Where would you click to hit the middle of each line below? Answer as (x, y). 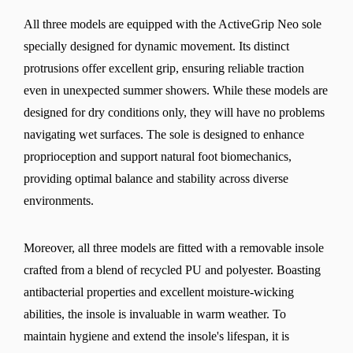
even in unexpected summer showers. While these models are (176, 90)
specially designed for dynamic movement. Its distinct (156, 46)
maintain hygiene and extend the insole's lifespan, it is (156, 336)
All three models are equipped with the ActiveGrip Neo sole (173, 24)
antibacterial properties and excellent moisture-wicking (159, 292)
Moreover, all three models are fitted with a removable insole (174, 247)
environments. (60, 200)
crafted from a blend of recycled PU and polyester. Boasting (172, 269)
